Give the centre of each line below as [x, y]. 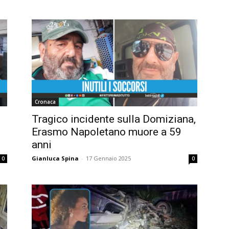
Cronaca [45, 101]
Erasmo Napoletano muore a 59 [107, 132]
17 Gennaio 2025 [108, 158]
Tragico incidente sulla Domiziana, [114, 119]
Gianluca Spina [55, 158]
